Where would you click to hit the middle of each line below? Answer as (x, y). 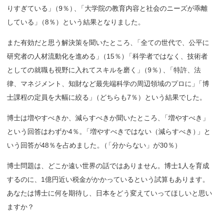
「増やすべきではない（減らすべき (138, 131)
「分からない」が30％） (143, 145)
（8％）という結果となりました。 (92, 22)
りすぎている (27, 8)
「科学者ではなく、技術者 (166, 56)
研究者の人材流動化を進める (51, 56)
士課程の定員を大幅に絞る (48, 97)
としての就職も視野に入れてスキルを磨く (72, 70)
